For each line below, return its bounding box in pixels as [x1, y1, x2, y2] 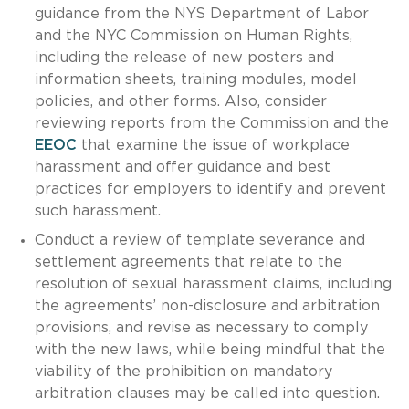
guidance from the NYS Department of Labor [34, 5, 369, 21]
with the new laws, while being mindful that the [34, 341, 385, 357]
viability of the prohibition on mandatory [34, 363, 332, 379]
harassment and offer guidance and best [34, 159, 330, 174]
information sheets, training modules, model [34, 71, 357, 87]
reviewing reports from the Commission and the [34, 115, 389, 131]
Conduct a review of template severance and [34, 232, 365, 247]
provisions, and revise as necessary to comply [34, 320, 368, 335]
